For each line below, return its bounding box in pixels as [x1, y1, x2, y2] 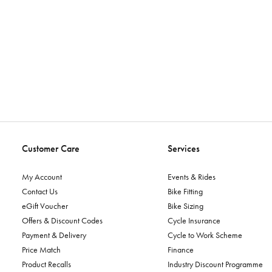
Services [168, 142, 200, 155]
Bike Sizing [168, 200, 203, 211]
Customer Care [22, 142, 80, 155]
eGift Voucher [22, 200, 68, 211]
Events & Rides [168, 171, 216, 182]
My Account [22, 171, 62, 182]
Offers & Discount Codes [22, 215, 103, 226]
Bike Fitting [168, 186, 203, 197]
